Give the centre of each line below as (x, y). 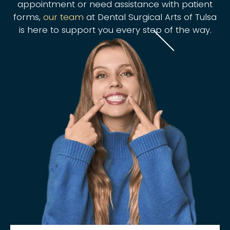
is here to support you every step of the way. (115, 30)
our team (63, 17)
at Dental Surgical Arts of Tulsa (150, 17)
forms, (28, 17)
